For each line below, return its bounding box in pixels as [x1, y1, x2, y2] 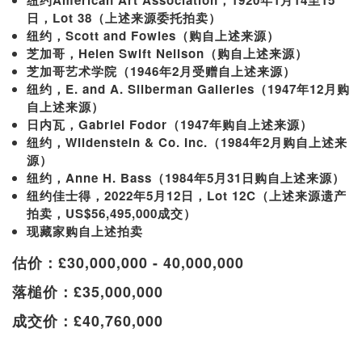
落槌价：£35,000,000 [12, 280, 163, 302]
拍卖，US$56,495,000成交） [27, 204, 196, 222]
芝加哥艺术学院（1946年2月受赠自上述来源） [27, 61, 296, 80]
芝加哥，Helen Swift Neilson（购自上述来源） [27, 44, 308, 62]
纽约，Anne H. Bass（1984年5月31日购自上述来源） [27, 168, 345, 187]
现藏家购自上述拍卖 [27, 221, 143, 240]
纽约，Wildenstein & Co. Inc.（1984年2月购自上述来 [27, 133, 347, 151]
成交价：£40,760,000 [12, 309, 163, 331]
